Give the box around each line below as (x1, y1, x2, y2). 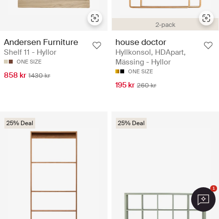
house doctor (115, 36, 166, 47)
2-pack (155, 20, 175, 29)
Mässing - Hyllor (115, 57, 171, 67)
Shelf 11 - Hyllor (4, 47, 56, 57)
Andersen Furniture (4, 36, 78, 47)
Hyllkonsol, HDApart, (115, 47, 186, 57)
